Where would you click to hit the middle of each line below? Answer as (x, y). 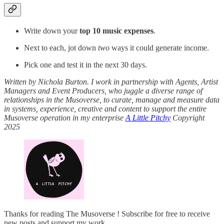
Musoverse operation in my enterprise (65, 117)
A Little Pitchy (148, 117)
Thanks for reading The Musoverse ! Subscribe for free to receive (107, 213)
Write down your (52, 30)
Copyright (187, 117)
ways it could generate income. (159, 47)
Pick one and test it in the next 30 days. (85, 64)
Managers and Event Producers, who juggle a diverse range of (103, 90)
